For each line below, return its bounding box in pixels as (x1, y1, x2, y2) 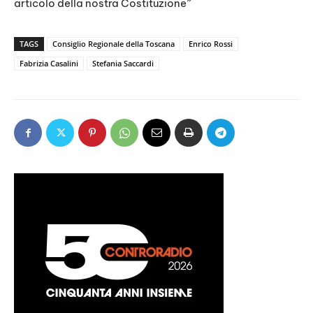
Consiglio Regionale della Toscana (52, 38, 175, 50)
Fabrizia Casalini (20, 58, 78, 69)
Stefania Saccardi (92, 58, 154, 69)
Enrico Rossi (189, 38, 233, 50)
